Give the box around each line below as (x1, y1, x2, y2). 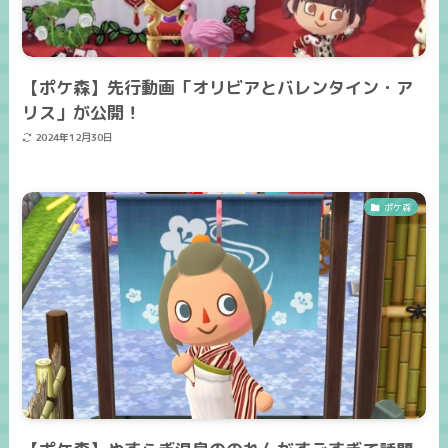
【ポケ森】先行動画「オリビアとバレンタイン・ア (22, 75, 414, 99)
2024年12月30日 (34, 130, 113, 145)
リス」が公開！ (22, 100, 142, 124)
